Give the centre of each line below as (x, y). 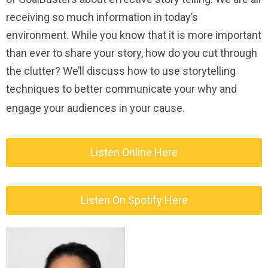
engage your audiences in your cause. (95, 108)
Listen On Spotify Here (134, 200)
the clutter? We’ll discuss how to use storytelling (121, 71)
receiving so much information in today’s (102, 17)
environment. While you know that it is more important (134, 35)
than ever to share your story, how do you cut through (132, 53)
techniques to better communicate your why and (121, 89)
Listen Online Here (134, 152)
